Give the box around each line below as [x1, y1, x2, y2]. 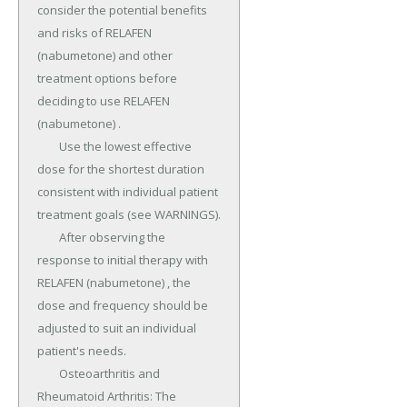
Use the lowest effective [37, 138, 59, 155]
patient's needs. [37, 342, 126, 360]
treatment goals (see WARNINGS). [37, 206, 221, 223]
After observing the [37, 229, 59, 246]
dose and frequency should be [37, 297, 208, 314]
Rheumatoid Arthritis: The [37, 388, 176, 405]
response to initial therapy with [37, 252, 208, 269]
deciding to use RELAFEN [37, 93, 170, 110]
